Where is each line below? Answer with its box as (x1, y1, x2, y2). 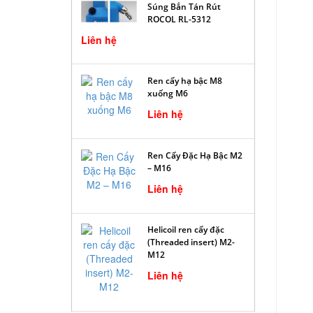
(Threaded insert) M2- (147, 236, 235, 249)
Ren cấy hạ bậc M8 (147, 75, 222, 87)
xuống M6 (147, 87, 188, 100)
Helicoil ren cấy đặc (147, 224, 224, 236)
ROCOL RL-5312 (147, 13, 211, 25)
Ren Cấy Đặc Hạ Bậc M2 (147, 149, 242, 161)
